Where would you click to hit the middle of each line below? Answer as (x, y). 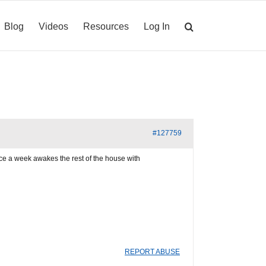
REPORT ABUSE (152, 252)
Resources (106, 26)
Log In (157, 26)
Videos (53, 26)
